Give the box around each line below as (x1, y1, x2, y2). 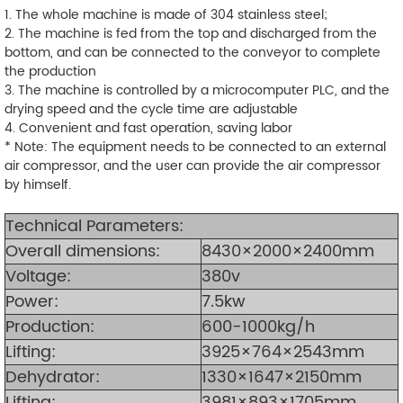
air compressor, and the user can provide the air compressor (4, 155, 381, 176)
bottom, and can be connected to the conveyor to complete (4, 41, 381, 63)
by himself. (4, 174, 71, 195)
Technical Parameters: (5, 212, 184, 239)
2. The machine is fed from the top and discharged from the (4, 22, 377, 44)
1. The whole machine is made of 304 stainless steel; (4, 4, 327, 25)
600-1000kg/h (201, 313, 315, 340)
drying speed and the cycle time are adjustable (4, 98, 298, 120)
